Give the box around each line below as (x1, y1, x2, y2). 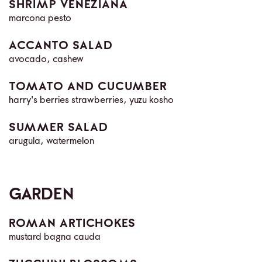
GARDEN (9, 186, 74, 203)
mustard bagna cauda (9, 232, 101, 242)
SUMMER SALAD (9, 122, 108, 134)
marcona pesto (9, 13, 71, 23)
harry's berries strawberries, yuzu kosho (9, 95, 174, 105)
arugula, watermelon (9, 136, 94, 146)
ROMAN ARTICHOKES (9, 218, 136, 230)
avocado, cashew (9, 54, 84, 64)
